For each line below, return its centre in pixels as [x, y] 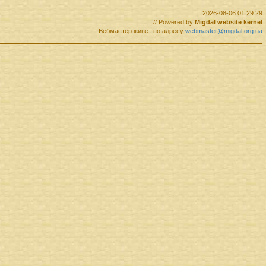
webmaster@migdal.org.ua [224, 31]
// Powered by [174, 22]
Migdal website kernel [229, 22]
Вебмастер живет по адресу [142, 31]
